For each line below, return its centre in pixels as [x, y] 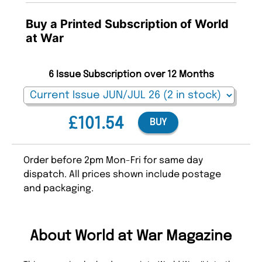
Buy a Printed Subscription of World [127, 24]
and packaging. [58, 189]
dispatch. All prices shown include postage [122, 175]
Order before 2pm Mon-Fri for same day [113, 161]
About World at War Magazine [131, 237]
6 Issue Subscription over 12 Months [131, 75]
